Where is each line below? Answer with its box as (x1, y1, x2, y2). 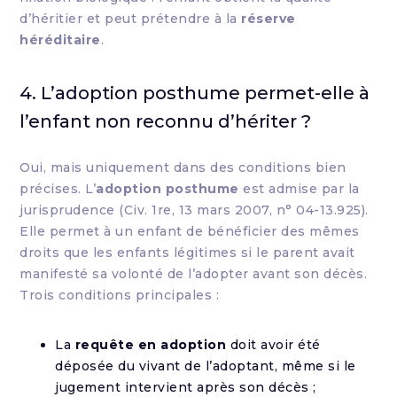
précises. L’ (19, 181, 97, 197)
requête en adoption (74, 337, 227, 353)
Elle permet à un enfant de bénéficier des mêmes (19, 223, 360, 239)
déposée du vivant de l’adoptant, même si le (55, 358, 356, 374)
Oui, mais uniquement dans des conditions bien (19, 160, 346, 175)
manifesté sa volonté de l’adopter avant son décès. (19, 266, 368, 282)
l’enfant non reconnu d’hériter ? (19, 111, 312, 132)
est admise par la (238, 181, 360, 197)
